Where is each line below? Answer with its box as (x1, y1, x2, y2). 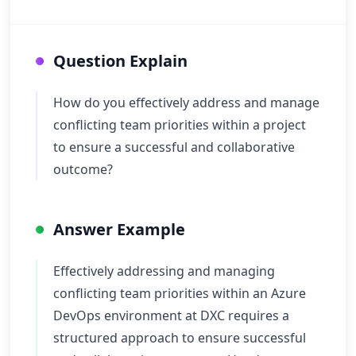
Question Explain (53, 50, 188, 72)
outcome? (53, 161, 113, 178)
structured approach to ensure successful (53, 329, 306, 346)
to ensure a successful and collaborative (53, 138, 295, 156)
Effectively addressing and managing (53, 262, 275, 280)
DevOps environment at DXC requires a (53, 307, 289, 324)
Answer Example (53, 219, 185, 240)
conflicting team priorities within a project (53, 116, 306, 133)
